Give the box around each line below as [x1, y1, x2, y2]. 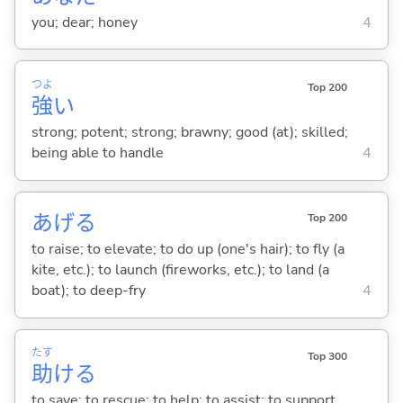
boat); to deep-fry [31, 281, 146, 301]
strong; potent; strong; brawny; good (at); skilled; [31, 122, 348, 143]
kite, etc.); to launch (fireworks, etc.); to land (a [31, 260, 329, 281]
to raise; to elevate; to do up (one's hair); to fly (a [31, 239, 345, 260]
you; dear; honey [31, 12, 138, 32]
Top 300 [307, 348, 347, 363]
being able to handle [31, 143, 164, 164]
